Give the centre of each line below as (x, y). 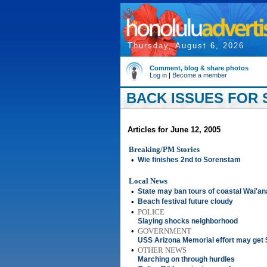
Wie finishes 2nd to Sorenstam (189, 160)
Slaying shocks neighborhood (188, 221)
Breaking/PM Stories (164, 149)
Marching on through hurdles (186, 259)
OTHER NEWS (162, 250)
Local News (148, 181)
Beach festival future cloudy (185, 201)
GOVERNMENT (164, 231)
